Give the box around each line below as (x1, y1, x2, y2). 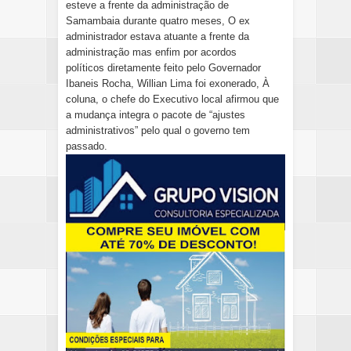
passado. (66, 140, 107, 153)
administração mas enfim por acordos (66, 46, 237, 59)
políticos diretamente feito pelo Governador (66, 62, 261, 74)
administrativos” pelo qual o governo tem (66, 125, 250, 137)
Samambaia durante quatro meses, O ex (66, 15, 250, 27)
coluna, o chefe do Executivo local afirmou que (66, 93, 279, 106)
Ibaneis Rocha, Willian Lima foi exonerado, (66, 78, 262, 90)
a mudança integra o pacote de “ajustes (66, 109, 245, 121)
